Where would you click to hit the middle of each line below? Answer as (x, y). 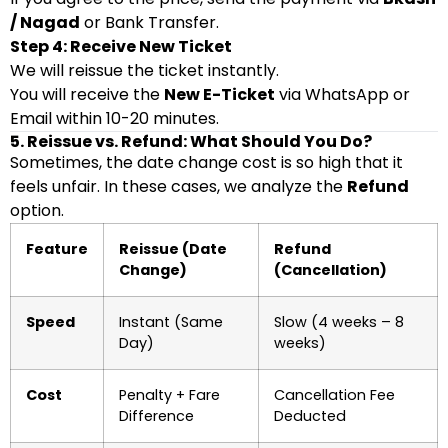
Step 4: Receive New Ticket (121, 46)
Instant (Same (171, 322)
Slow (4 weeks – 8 (339, 322)
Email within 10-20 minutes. (114, 118)
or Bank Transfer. (149, 22)
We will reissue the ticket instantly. (144, 70)
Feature (57, 249)
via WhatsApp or (342, 94)
